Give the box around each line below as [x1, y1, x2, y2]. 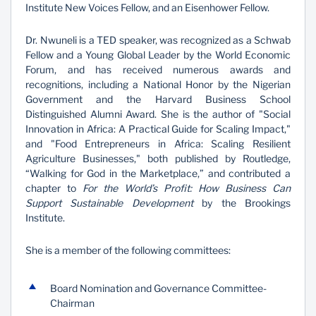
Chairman [50, 297, 95, 309]
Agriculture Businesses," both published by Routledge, [25, 152, 291, 164]
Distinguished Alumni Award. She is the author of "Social [25, 108, 291, 120]
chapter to [25, 182, 83, 194]
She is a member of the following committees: [25, 244, 231, 256]
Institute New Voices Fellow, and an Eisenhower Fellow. [25, 1, 269, 13]
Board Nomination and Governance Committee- [50, 282, 267, 294]
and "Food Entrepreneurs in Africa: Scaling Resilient [25, 138, 291, 150]
